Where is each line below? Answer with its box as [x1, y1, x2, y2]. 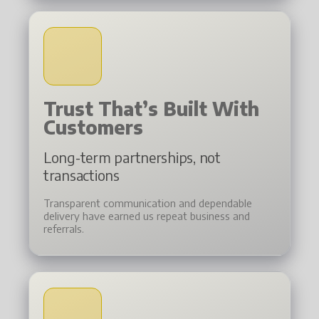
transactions [43, 165, 120, 184]
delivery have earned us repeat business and [43, 209, 250, 222]
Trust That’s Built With [43, 96, 259, 120]
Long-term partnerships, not [43, 147, 221, 166]
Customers [43, 115, 143, 139]
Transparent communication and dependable [43, 196, 252, 209]
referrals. [43, 221, 84, 235]
